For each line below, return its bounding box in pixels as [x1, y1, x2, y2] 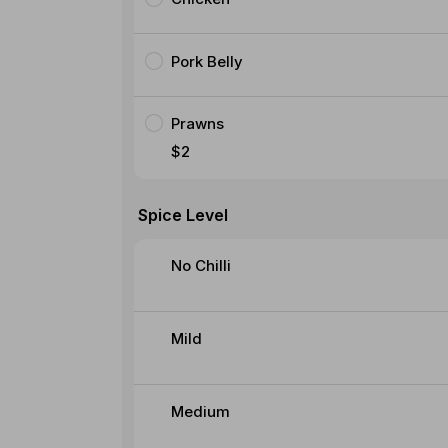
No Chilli [170, 255, 231, 275]
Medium [170, 401, 230, 421]
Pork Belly [170, 51, 243, 71]
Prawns [170, 113, 224, 133]
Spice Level [138, 204, 228, 225]
